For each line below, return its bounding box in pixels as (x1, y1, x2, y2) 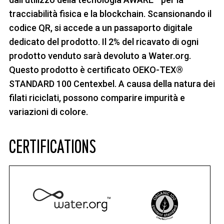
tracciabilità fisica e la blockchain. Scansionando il (9, 8, 211, 19)
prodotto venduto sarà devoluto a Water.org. (9, 50, 191, 61)
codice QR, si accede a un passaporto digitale (9, 22, 192, 33)
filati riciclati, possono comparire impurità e (9, 92, 185, 103)
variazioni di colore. (9, 106, 88, 117)
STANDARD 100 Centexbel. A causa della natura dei (9, 78, 215, 89)
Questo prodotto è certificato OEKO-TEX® (9, 64, 183, 75)
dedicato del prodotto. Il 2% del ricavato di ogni (9, 36, 198, 47)
